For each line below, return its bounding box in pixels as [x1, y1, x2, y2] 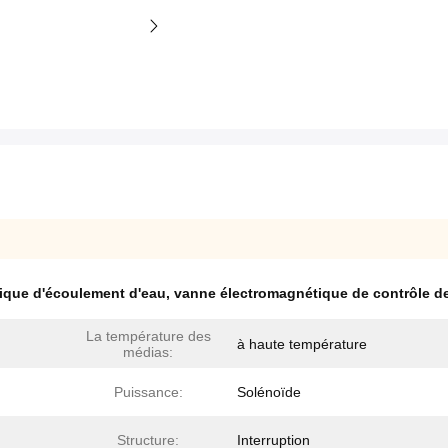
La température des [85, 328, 211, 345]
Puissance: [113, 384, 183, 401]
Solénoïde [237, 384, 301, 401]
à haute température [237, 336, 367, 353]
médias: [123, 344, 173, 361]
